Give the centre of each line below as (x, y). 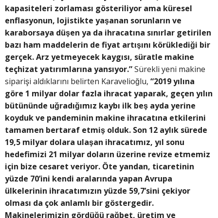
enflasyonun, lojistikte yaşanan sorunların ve (93, 21)
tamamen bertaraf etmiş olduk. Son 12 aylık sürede (106, 130)
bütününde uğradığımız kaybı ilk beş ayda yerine (100, 106)
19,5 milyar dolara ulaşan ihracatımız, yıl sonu (95, 142)
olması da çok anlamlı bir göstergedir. (79, 203)
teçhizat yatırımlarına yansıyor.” (69, 69)
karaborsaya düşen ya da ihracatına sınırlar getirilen (108, 33)
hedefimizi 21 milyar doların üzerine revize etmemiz (108, 154)
